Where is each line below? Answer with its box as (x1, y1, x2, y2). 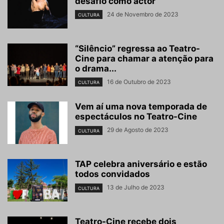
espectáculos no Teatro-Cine (75, 111, 197, 122)
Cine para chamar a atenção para (75, 53, 213, 64)
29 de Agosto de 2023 (107, 126, 168, 134)
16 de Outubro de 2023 (107, 78, 171, 86)
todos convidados (75, 169, 150, 179)
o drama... (75, 63, 116, 74)
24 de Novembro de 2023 (107, 10, 178, 18)
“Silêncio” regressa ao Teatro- (75, 43, 200, 54)
